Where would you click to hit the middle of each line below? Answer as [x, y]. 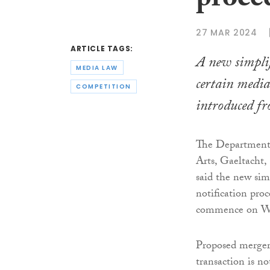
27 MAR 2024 [227, 32]
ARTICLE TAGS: [102, 49]
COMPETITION [104, 87]
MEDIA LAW [97, 67]
